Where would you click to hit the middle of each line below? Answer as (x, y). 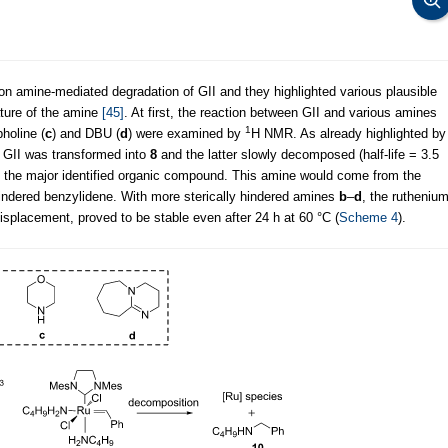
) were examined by (186, 133)
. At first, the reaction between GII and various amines (280, 112)
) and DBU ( (86, 133)
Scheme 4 (368, 217)
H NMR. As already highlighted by (348, 133)
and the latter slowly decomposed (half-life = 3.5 (298, 154)
